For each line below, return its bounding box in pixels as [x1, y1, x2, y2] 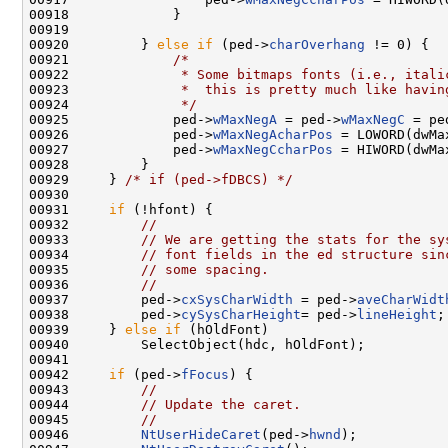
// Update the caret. [141, 396, 301, 412]
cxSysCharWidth [181, 291, 293, 307]
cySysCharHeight [181, 306, 301, 322]
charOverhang [269, 36, 365, 52]
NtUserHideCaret [141, 426, 261, 442]
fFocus [181, 366, 229, 382]
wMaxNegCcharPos [213, 141, 333, 157]
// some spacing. [141, 261, 269, 277]
